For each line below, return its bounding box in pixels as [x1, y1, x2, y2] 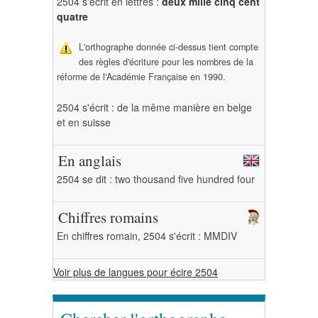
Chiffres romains [58, 207, 158, 227]
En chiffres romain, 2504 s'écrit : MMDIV [57, 229, 237, 243]
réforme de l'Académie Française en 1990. [57, 70, 226, 83]
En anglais [58, 150, 121, 170]
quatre [57, 9, 88, 23]
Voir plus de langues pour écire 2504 [53, 265, 218, 279]
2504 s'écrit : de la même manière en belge [57, 100, 252, 114]
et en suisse [57, 115, 111, 129]
